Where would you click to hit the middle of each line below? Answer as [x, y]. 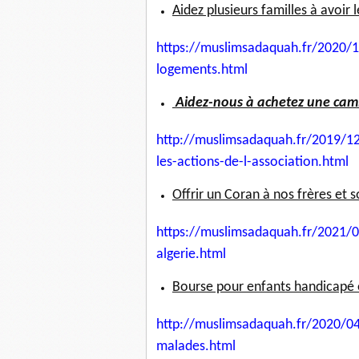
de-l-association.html [286, 163]
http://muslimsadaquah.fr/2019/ [251, 141]
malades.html [196, 347]
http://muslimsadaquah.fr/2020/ [251, 325]
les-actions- [190, 163]
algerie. [178, 255]
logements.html [202, 71]
